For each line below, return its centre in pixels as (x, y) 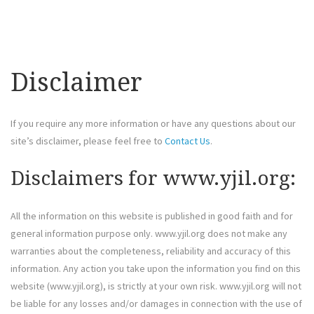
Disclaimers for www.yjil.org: (153, 179)
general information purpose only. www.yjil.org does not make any (149, 233)
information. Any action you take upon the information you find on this (156, 268)
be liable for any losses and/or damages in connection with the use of (156, 303)
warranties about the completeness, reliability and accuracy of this (151, 251)
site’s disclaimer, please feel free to (88, 141)
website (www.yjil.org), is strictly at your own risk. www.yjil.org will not (156, 286)
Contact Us (187, 141)
